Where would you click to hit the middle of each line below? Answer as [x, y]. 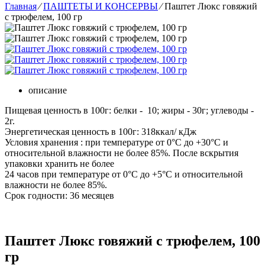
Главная [21, 6]
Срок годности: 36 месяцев [59, 195]
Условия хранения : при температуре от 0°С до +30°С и [117, 142]
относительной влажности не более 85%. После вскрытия [122, 153]
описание [48, 90]
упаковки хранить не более [59, 164]
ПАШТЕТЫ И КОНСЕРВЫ [101, 6]
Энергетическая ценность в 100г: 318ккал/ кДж [101, 132]
